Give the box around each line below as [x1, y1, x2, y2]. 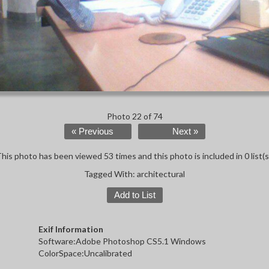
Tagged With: [84, 169, 137, 180]
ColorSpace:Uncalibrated [38, 248, 132, 259]
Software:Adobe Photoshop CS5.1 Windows [38, 236, 206, 247]
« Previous [71, 127, 113, 137]
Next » [172, 127, 198, 137]
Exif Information [38, 224, 103, 235]
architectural [137, 169, 185, 180]
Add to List [113, 190, 156, 201]
